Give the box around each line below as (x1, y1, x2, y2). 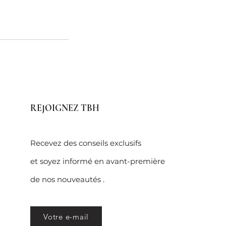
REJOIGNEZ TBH (30, 102, 99, 114)
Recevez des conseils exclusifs (30, 138, 141, 148)
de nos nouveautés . (30, 175, 106, 185)
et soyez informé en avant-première (30, 156, 165, 166)
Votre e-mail (43, 211, 89, 221)
